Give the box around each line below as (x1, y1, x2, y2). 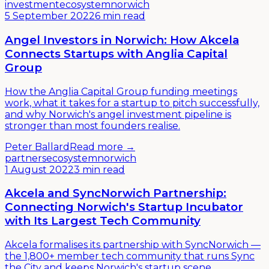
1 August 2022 (5, 163, 74, 175)
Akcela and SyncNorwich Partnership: (5, 186, 226, 201)
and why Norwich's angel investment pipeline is (5, 108, 231, 120)
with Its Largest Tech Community (5, 214, 201, 228)
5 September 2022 (5, 10, 95, 22)
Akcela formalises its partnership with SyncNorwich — (5, 239, 261, 251)
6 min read (95, 10, 145, 22)
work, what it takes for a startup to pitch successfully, (5, 97, 259, 109)
